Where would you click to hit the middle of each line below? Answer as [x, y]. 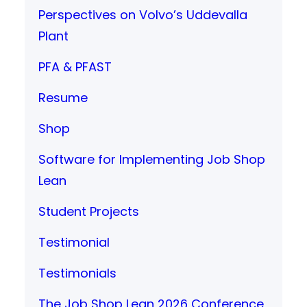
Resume [63, 97]
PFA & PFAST [75, 66]
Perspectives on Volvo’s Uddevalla [143, 14]
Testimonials [77, 273]
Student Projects [89, 211]
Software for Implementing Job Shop [152, 159]
